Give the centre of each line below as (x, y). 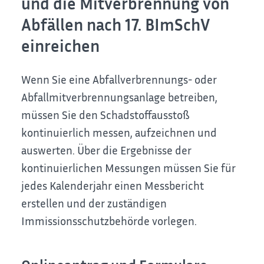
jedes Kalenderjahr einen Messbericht (113, 186)
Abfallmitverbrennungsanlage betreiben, (120, 97)
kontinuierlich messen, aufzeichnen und (119, 133)
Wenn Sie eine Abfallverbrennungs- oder (119, 80)
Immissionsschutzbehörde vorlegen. (109, 221)
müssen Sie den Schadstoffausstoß (106, 115)
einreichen (61, 46)
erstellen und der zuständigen (94, 203)
